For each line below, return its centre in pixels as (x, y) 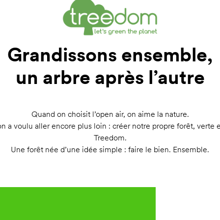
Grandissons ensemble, (110, 55)
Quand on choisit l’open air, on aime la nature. (110, 114)
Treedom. (110, 138)
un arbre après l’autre (110, 78)
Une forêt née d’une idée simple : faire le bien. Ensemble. (110, 150)
